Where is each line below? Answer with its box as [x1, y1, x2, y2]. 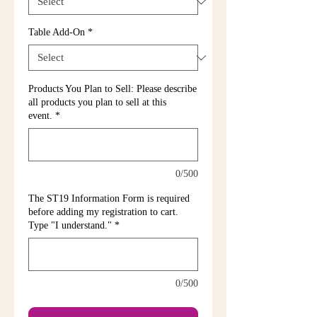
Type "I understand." [28, 220, 112, 231]
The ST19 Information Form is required [28, 193, 190, 204]
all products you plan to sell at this [28, 97, 166, 108]
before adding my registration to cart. [28, 207, 178, 217]
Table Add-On [28, 27, 85, 38]
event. [28, 110, 52, 121]
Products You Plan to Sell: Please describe [28, 83, 197, 94]
